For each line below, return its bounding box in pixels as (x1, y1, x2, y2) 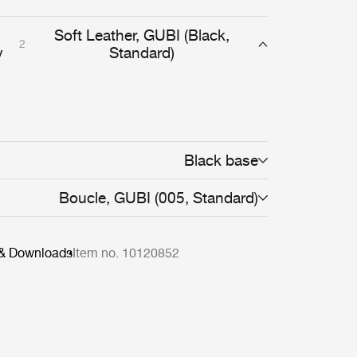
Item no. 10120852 (73, 245, 180, 261)
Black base (183, 151, 258, 169)
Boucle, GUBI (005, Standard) (58, 189, 258, 206)
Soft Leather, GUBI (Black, (54, 26, 230, 44)
